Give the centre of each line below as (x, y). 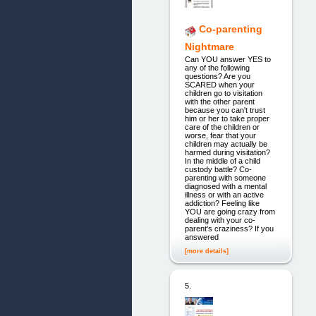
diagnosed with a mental (225, 187)
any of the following (217, 68)
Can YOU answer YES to (227, 60)
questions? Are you (217, 77)
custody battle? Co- (218, 170)
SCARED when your (219, 85)
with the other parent (219, 102)
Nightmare (209, 47)
